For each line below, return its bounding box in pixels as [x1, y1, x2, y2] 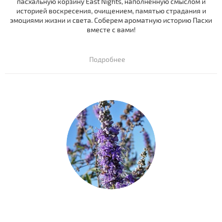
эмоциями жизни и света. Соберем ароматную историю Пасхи [10, 16, 212, 25]
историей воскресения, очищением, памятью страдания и [16, 6, 206, 15]
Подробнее [89, 55, 125, 64]
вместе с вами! [86, 25, 136, 34]
